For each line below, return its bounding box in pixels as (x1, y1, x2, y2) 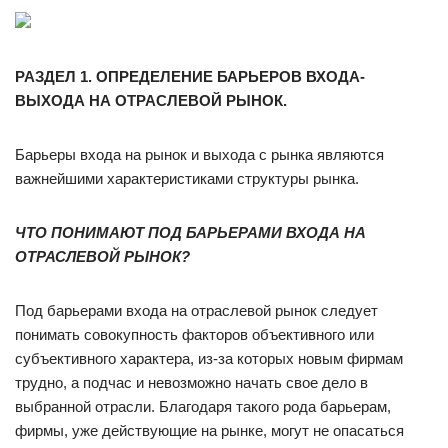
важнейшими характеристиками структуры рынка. (15, 170, 359, 187)
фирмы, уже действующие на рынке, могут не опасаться (15, 422, 404, 439)
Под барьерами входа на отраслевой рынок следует (15, 302, 378, 319)
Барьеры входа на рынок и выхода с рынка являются (15, 146, 384, 163)
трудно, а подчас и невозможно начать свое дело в (15, 374, 368, 391)
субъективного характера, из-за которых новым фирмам (15, 350, 403, 367)
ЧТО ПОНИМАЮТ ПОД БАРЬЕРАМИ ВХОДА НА (15, 224, 366, 241)
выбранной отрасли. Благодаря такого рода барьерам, (15, 398, 391, 415)
